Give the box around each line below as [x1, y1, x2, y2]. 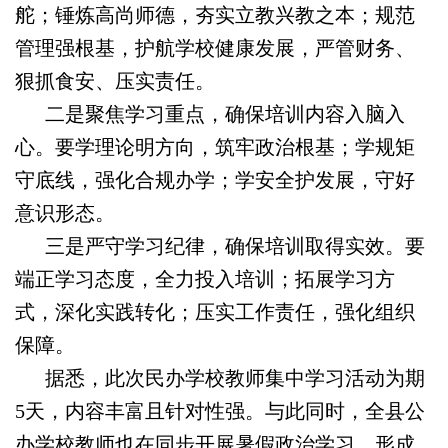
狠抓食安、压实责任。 [15, 70, 215, 92]
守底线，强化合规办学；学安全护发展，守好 [15, 169, 415, 191]
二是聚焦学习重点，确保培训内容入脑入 [15, 103, 405, 125]
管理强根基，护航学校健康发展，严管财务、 [15, 37, 415, 59]
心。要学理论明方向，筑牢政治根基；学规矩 [15, 136, 415, 158]
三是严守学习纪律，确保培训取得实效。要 [15, 235, 425, 257]
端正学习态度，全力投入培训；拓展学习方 [15, 268, 395, 290]
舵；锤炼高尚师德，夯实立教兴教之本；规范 [15, 4, 415, 26]
